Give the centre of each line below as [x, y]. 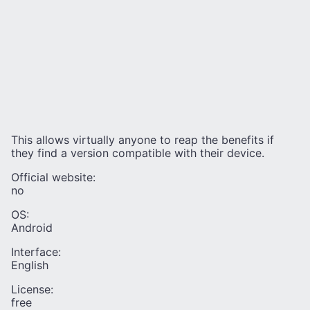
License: [32, 289]
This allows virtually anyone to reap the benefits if [143, 139]
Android [32, 227]
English [30, 265]
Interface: [36, 252]
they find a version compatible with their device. [138, 153]
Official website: [53, 177]
